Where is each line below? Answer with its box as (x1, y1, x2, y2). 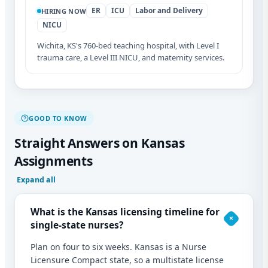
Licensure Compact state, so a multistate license (31, 254, 224, 266)
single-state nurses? (31, 218, 123, 232)
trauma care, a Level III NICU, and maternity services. (37, 52, 224, 63)
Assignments (14, 153, 93, 170)
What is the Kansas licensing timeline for (31, 205, 220, 219)
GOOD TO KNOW (29, 114, 87, 123)
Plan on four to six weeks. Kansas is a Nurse (31, 241, 206, 253)
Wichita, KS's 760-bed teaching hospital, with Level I (37, 40, 219, 51)
